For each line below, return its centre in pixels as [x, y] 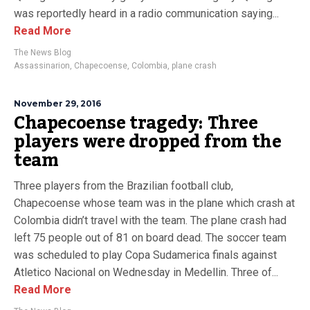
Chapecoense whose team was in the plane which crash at [154, 203]
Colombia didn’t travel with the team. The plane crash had [150, 220]
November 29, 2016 [57, 103]
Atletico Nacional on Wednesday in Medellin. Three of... [146, 272]
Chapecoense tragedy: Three [136, 123]
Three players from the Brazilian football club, [124, 186]
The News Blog [43, 53]
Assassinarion [42, 66]
